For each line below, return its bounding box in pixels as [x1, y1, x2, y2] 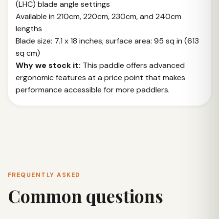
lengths [16, 23, 42, 34]
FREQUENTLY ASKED [8, 171, 81, 179]
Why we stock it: [16, 60, 81, 70]
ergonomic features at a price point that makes [16, 72, 185, 83]
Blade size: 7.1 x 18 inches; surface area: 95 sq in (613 [16, 36, 199, 46]
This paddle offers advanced [81, 60, 185, 70]
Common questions [8, 184, 163, 207]
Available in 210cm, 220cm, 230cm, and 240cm [16, 11, 181, 22]
